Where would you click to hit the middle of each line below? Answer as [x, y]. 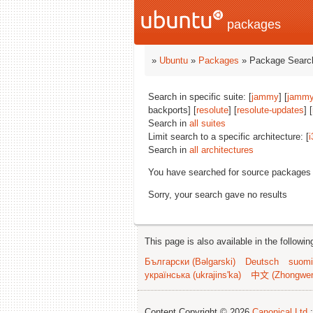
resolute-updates [270, 110]
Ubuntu [174, 60]
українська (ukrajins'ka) [193, 275]
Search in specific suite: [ [200, 97]
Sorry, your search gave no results [218, 195]
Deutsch [262, 262]
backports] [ [172, 110]
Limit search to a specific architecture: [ [228, 137]
